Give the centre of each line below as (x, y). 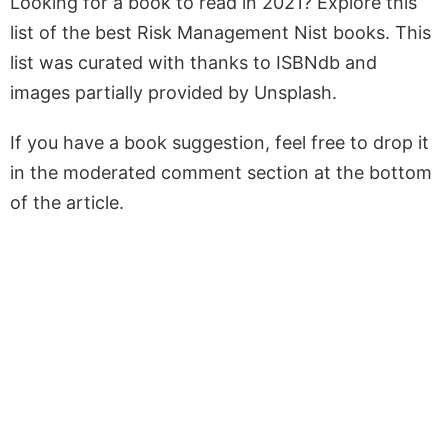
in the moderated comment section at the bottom (221, 172)
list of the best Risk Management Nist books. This (220, 32)
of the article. (67, 202)
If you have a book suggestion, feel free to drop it (219, 142)
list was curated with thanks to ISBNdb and (193, 62)
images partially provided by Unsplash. (173, 92)
